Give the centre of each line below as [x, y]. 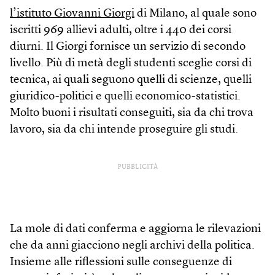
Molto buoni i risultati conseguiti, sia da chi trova [132, 113]
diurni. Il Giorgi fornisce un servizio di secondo [128, 47]
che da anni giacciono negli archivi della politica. [132, 246]
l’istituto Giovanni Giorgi [72, 14]
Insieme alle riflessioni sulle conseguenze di [121, 262]
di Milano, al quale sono [196, 14]
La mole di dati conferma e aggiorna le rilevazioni [135, 229]
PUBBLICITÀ [137, 167]
